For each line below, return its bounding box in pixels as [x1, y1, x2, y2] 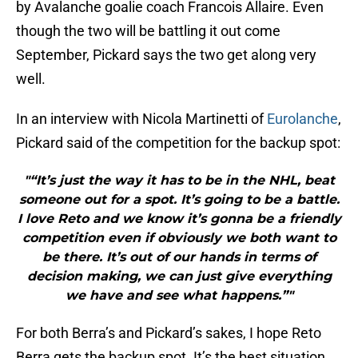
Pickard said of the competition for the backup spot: [16, 134, 340, 152]
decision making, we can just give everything [26, 268, 332, 284]
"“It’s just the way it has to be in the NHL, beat [23, 173, 335, 189]
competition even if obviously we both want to [22, 230, 336, 246]
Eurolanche [267, 110, 338, 128]
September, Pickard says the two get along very [16, 46, 316, 64]
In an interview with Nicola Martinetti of [16, 110, 267, 128]
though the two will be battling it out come [16, 22, 280, 40]
